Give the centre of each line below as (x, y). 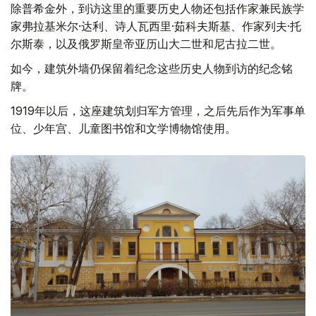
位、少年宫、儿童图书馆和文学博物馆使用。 (123, 129)
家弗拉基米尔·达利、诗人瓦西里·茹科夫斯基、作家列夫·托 (156, 26)
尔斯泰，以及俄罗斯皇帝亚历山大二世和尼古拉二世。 (146, 44)
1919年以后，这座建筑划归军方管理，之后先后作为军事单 (158, 111)
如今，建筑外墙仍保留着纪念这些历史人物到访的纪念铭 (152, 69)
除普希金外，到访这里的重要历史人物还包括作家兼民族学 (157, 9)
